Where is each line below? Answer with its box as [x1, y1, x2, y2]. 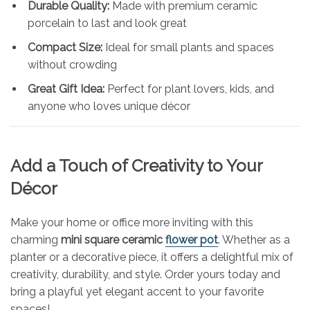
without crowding [28, 57, 117, 71]
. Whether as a [218, 232, 290, 246]
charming [10, 232, 61, 246]
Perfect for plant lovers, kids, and [104, 82, 274, 95]
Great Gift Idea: [28, 82, 104, 95]
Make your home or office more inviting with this [10, 215, 253, 229]
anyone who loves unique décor [28, 99, 190, 113]
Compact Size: [28, 40, 102, 54]
